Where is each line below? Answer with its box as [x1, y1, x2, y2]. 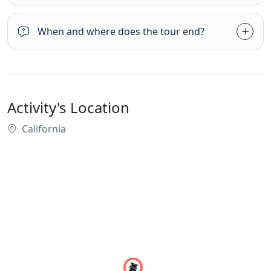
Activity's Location [7, 97, 129, 117]
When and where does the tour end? [38, 24, 204, 38]
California [22, 122, 66, 135]
